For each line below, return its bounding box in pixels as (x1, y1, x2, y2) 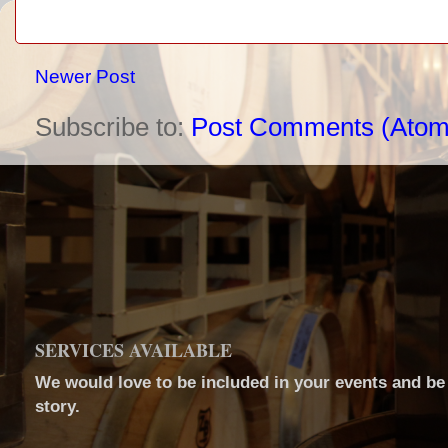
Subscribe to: (35, 112, 191, 143)
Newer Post (35, 66, 135, 88)
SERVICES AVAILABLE (35, 337, 232, 364)
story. (35, 396, 80, 417)
